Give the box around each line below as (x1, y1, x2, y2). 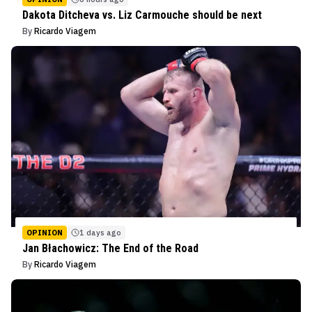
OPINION (26, 228, 63, 238)
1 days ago (79, 228, 121, 238)
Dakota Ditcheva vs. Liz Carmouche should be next (22, 8, 262, 22)
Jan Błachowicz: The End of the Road (22, 242, 198, 256)
